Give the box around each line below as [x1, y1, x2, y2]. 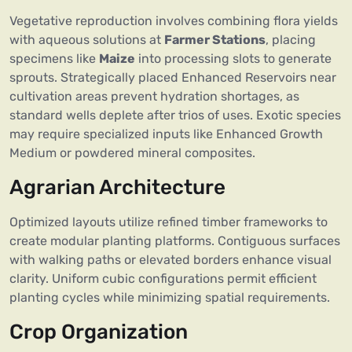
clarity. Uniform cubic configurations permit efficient [9, 271, 317, 287]
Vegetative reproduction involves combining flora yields [9, 13, 338, 29]
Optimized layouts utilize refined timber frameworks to [9, 214, 328, 230]
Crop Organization [9, 320, 188, 345]
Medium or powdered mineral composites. [9, 145, 255, 161]
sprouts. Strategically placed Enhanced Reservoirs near [9, 70, 336, 86]
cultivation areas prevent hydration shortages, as [9, 89, 299, 104]
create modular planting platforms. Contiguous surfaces [9, 233, 340, 249]
